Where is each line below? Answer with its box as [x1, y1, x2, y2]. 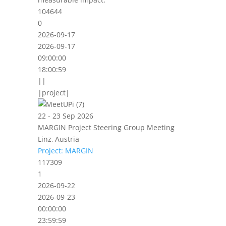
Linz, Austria [37, 134, 79, 144]
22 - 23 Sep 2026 [37, 111, 93, 121]
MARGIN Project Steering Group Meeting [37, 123, 175, 132]
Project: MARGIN [37, 146, 93, 155]
